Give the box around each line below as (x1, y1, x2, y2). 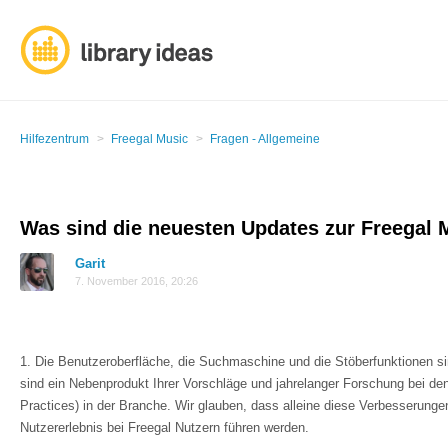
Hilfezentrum (20, 132, 89, 146)
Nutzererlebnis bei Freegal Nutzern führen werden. (20, 420, 309, 435)
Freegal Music (111, 132, 188, 146)
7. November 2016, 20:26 (75, 275, 198, 287)
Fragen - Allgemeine (210, 132, 320, 146)
